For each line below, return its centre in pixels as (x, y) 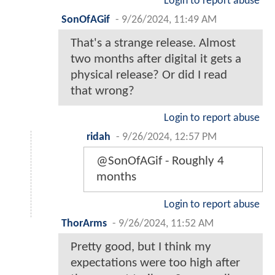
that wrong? (103, 91)
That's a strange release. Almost (153, 43)
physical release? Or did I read (149, 75)
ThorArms (84, 223)
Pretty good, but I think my (141, 247)
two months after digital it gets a (156, 59)
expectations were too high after (155, 263)
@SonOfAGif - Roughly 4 (160, 161)
